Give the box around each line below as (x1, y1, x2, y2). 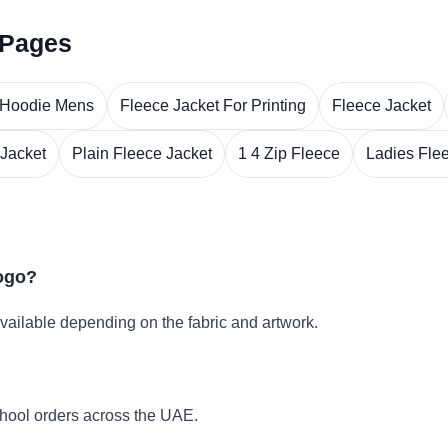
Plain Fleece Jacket (72, 145, 212, 162)
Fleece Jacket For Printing (120, 97, 306, 114)
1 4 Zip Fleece (238, 145, 340, 162)
